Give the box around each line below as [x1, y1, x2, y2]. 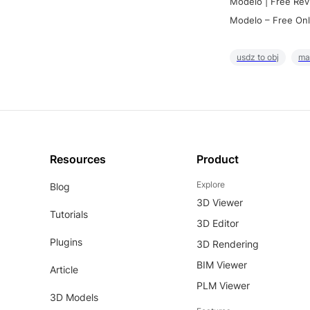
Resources [50, 152, 106, 167]
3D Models [50, 291, 98, 304]
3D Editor [197, 217, 239, 230]
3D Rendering [197, 238, 259, 250]
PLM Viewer [197, 280, 250, 292]
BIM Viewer [197, 259, 247, 271]
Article [50, 264, 78, 276]
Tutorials [50, 208, 88, 221]
